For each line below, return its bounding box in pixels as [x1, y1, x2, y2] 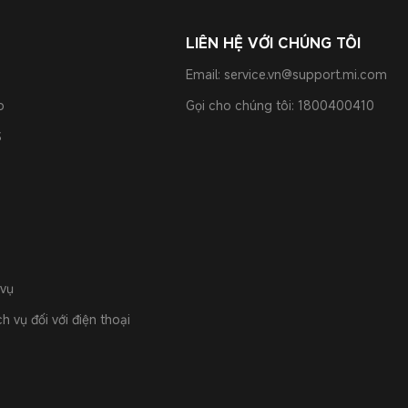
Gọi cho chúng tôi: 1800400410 [186, 97, 374, 114]
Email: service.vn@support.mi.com [186, 66, 387, 83]
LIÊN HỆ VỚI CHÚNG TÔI [186, 33, 361, 53]
